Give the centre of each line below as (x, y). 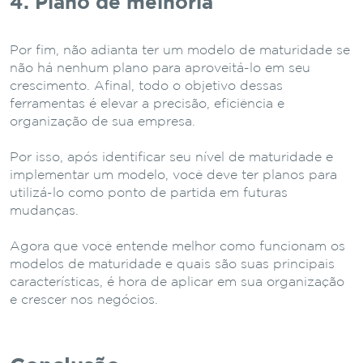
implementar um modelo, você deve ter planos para (173, 175)
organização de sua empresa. (102, 122)
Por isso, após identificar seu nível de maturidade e (171, 157)
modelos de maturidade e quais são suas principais (172, 264)
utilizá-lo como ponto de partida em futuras (149, 193)
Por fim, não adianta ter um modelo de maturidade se (180, 50)
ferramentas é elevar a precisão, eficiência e (147, 104)
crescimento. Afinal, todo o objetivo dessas (146, 86)
